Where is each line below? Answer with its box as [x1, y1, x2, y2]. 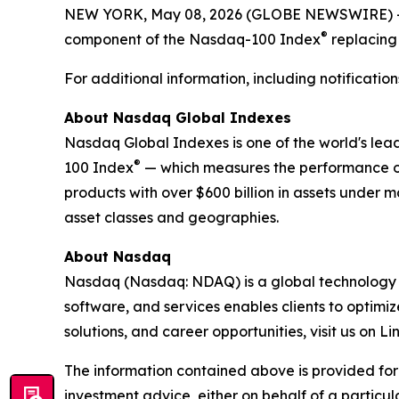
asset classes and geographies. [64, 208, 279, 226]
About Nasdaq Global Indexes [64, 109, 291, 126]
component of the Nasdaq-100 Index [64, 30, 321, 48]
